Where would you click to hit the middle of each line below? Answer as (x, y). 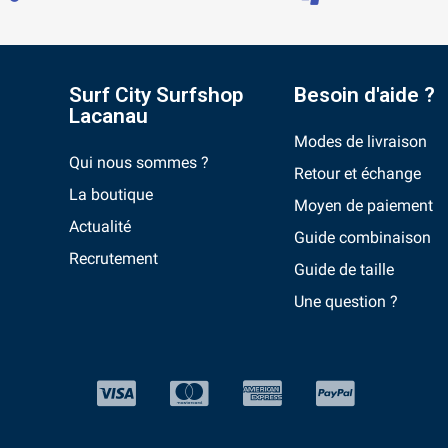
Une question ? (345, 302)
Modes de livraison (360, 142)
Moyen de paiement (363, 206)
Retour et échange (357, 174)
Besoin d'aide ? (364, 95)
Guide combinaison (362, 238)
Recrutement (113, 259)
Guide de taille (343, 270)
